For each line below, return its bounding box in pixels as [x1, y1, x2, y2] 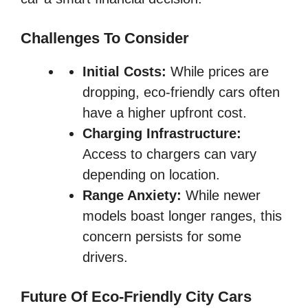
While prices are [166, 63, 269, 79]
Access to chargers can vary [82, 146, 256, 162]
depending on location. [82, 166, 220, 182]
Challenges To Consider [21, 29, 189, 47]
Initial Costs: [82, 63, 166, 79]
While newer [181, 187, 261, 203]
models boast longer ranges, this [82, 208, 282, 223]
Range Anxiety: [82, 187, 181, 203]
